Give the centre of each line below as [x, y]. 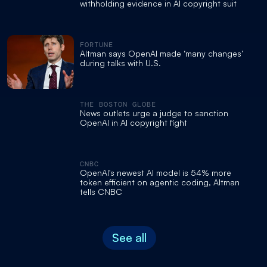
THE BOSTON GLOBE [118, 104]
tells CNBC [101, 191]
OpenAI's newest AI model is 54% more [156, 172]
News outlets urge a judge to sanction [154, 113]
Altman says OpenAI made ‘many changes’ [162, 53]
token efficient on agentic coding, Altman [160, 182]
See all [129, 237]
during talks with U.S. [120, 63]
